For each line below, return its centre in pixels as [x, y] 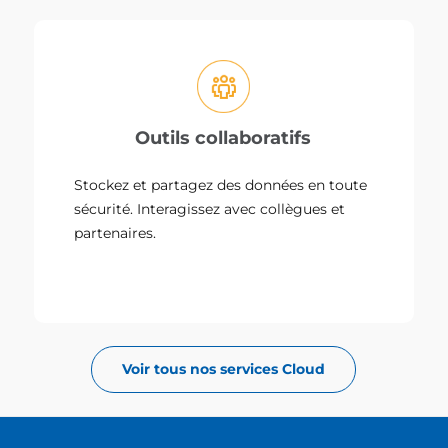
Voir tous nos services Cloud [224, 368]
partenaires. [114, 232]
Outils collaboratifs [223, 137]
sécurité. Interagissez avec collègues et [209, 208]
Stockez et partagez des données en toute [220, 184]
